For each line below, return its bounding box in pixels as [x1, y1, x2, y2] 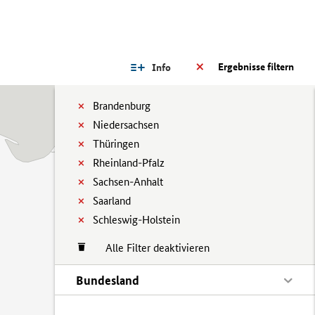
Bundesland [76, 273, 139, 288]
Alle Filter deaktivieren [91, 241, 210, 255]
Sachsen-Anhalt [93, 175, 163, 188]
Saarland [93, 194, 131, 207]
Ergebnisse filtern [218, 60, 294, 73]
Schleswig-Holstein [93, 213, 180, 226]
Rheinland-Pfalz [93, 156, 165, 169]
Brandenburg [93, 99, 150, 112]
